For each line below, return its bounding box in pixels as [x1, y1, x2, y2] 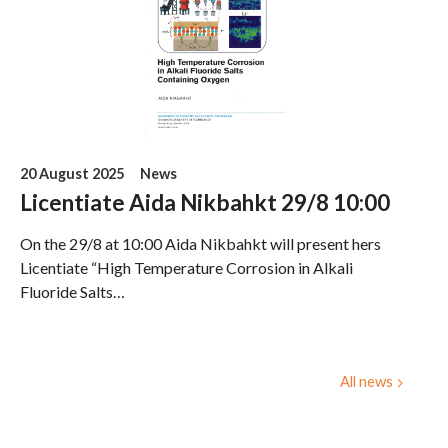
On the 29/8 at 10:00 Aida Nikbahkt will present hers [20, 233, 382, 253]
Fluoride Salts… [20, 281, 126, 301]
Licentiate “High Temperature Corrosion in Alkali [20, 257, 354, 277]
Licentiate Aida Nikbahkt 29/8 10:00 [20, 188, 391, 216]
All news [339, 371, 393, 390]
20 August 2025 [20, 164, 125, 182]
